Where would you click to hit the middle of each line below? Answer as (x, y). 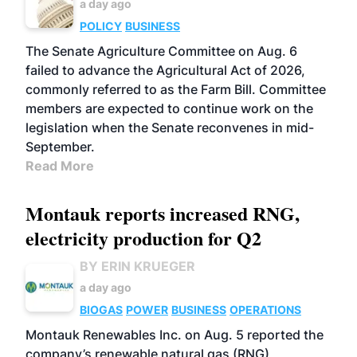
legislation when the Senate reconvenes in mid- (170, 127)
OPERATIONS (265, 310)
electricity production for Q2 (143, 238)
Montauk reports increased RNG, (163, 213)
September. (60, 147)
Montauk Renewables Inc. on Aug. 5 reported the (175, 335)
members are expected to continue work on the (169, 108)
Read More (60, 166)
